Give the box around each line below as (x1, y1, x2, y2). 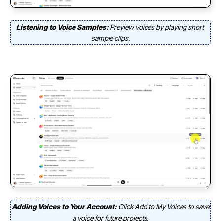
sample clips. (91, 34, 130, 42)
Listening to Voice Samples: (16, 22, 110, 31)
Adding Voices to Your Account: (12, 202, 118, 211)
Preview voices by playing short (110, 22, 205, 31)
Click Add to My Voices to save (118, 202, 209, 211)
